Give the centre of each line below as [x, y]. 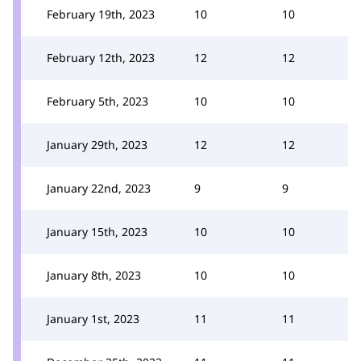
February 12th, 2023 [101, 57]
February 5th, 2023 [98, 101]
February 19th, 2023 [101, 14]
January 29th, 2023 [97, 144]
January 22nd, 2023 [99, 188]
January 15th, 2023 [97, 231]
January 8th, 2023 [94, 275]
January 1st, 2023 [93, 318]
